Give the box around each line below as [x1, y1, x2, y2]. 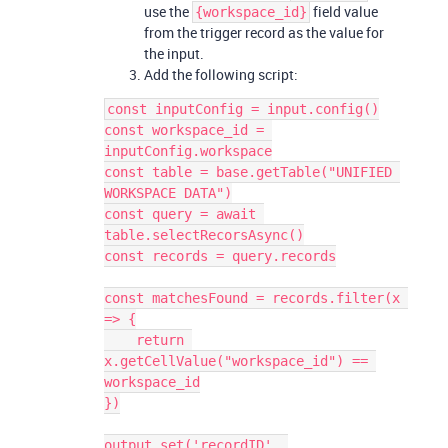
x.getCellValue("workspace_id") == [104, 353, 368, 370]
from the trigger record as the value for [144, 23, 384, 43]
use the [144, 2, 192, 22]
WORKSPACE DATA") [104, 185, 232, 202]
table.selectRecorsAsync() [104, 227, 304, 244]
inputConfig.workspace [104, 143, 272, 160]
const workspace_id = [104, 122, 264, 139]
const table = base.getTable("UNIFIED [104, 164, 392, 181]
